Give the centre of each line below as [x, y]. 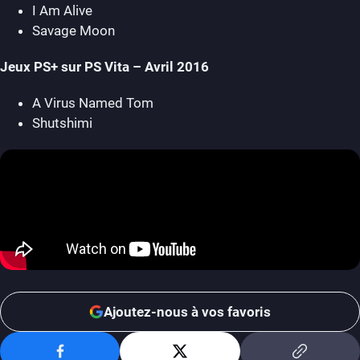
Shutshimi [62, 123]
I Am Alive [62, 10]
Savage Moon [74, 31]
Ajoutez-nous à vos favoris [187, 311]
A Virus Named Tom [93, 103]
